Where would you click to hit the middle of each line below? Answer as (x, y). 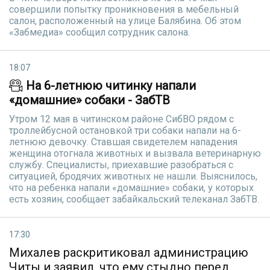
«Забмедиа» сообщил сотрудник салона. (99, 32)
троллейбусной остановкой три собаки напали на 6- (125, 130)
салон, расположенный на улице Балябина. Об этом (125, 21)
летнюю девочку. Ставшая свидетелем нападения (123, 142)
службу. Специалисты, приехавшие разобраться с (121, 165)
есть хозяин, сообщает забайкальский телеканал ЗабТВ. (134, 199)
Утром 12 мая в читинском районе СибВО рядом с (121, 119)
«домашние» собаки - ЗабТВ (89, 100)
